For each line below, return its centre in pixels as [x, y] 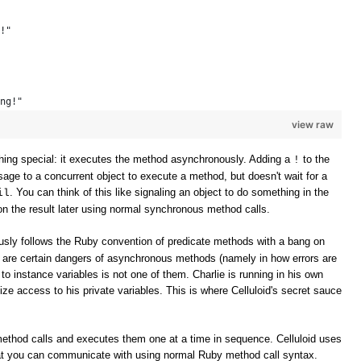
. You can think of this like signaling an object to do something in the [169, 192]
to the [315, 159]
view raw [313, 124]
